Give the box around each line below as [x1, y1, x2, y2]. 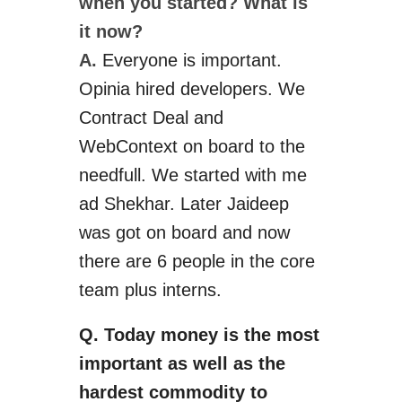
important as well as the [78, 354, 285, 373]
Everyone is [101, 50, 201, 70]
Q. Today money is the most [78, 325, 319, 345]
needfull [78, 165, 141, 185]
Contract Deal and [78, 108, 223, 127]
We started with [151, 165, 282, 185]
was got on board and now [78, 223, 290, 242]
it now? [78, 22, 143, 41]
